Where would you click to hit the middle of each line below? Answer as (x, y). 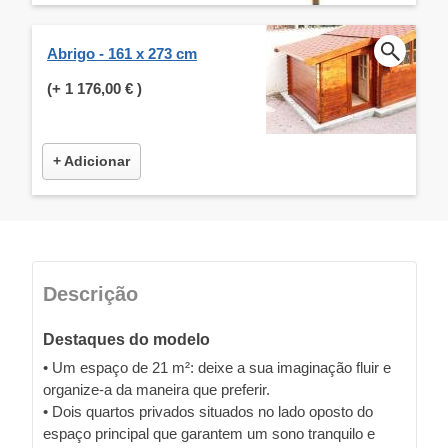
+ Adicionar (91, 160)
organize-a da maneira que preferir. (156, 389)
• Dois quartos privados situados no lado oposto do (208, 411)
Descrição (90, 293)
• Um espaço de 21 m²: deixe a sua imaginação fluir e (217, 367)
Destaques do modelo (126, 339)
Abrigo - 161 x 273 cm (122, 53)
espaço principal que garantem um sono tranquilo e (209, 433)
